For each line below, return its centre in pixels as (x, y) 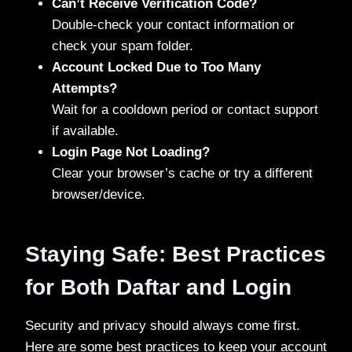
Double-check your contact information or (173, 24)
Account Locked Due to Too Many (156, 67)
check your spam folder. (123, 46)
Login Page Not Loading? (131, 152)
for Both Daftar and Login (158, 287)
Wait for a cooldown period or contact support (185, 109)
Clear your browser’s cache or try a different (182, 173)
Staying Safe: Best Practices (176, 254)
